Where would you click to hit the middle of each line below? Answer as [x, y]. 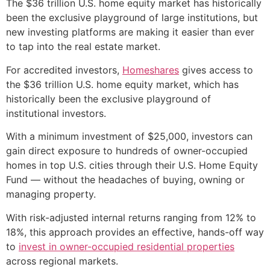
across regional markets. [62, 261]
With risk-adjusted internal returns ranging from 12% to [131, 217]
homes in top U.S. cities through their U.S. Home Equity [132, 165]
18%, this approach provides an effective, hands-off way [135, 232]
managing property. [51, 194]
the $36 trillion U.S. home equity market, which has [122, 84]
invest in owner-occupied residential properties [127, 246]
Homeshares [151, 70]
